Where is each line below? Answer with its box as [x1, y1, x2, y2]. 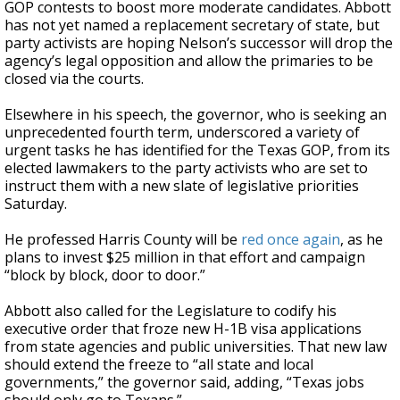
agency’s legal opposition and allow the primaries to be [4, 51, 373, 71]
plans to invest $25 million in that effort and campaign [4, 247, 365, 267]
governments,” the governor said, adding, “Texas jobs [4, 372, 364, 392]
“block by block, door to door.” [4, 265, 205, 285]
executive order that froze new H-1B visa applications [4, 319, 362, 338]
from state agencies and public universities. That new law [4, 337, 387, 356]
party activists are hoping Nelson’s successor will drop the [4, 33, 393, 53]
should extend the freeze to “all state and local [4, 354, 313, 374]
